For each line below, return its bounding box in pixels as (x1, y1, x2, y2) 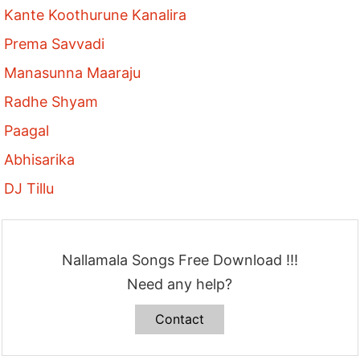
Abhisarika (4, 151, 76, 169)
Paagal (4, 122, 50, 140)
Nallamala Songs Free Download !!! (61, 252, 298, 269)
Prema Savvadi (4, 35, 105, 53)
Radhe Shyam (4, 93, 99, 111)
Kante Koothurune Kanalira (4, 6, 187, 24)
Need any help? (127, 276, 233, 293)
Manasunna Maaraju (4, 64, 141, 82)
